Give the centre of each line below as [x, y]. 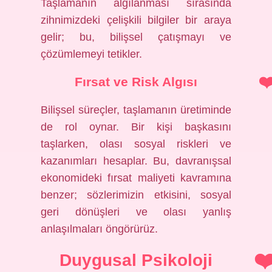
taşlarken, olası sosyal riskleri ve [136, 144]
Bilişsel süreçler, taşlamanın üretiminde [136, 110]
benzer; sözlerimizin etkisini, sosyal [136, 195]
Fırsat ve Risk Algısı [136, 82]
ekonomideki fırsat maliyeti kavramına [136, 178]
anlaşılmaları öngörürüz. [100, 229]
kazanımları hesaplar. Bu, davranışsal [136, 161]
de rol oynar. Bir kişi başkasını [136, 127]
